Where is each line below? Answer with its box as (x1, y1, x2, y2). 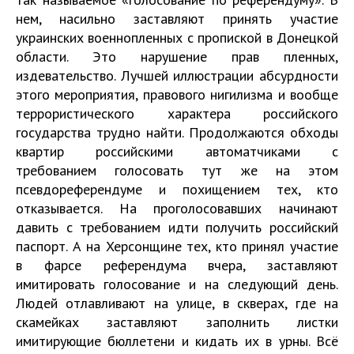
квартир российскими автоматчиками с (16, 142, 338, 160)
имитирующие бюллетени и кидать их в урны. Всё (16, 332, 338, 350)
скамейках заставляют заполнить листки (16, 313, 338, 331)
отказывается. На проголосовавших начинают (16, 199, 338, 217)
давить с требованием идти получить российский (16, 218, 338, 236)
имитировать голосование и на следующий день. (16, 275, 338, 293)
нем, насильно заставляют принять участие (16, 9, 338, 28)
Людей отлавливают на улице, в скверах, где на (16, 294, 338, 312)
